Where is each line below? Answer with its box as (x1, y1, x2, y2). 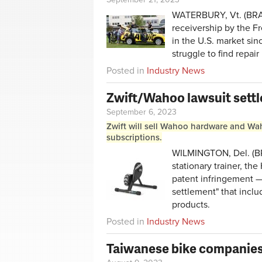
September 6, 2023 (106, 106, 177, 117)
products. (172, 199, 210, 211)
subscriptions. (106, 132, 162, 143)
